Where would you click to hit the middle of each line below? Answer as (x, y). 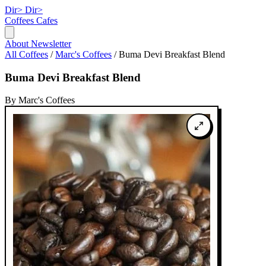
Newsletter (51, 44)
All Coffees (26, 54)
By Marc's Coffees (40, 100)
